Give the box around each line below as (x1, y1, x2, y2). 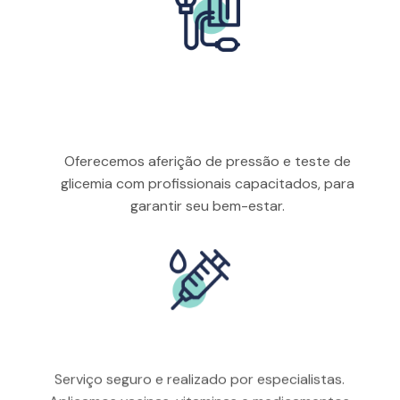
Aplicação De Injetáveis (50, 331, 349, 371)
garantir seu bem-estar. (130, 196, 285, 216)
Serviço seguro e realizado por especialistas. (54, 377, 346, 396)
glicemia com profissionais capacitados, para (61, 174, 354, 194)
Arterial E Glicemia (83, 106, 332, 146)
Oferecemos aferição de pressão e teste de (64, 152, 351, 171)
